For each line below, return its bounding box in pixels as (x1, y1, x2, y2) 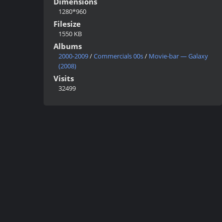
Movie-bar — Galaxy (149, 51, 208, 60)
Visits (54, 73, 74, 83)
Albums (54, 41, 82, 51)
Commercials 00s (94, 51, 143, 60)
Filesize (54, 18, 81, 29)
